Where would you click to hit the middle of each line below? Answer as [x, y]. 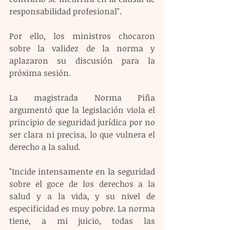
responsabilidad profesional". [65, 11]
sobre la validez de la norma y [82, 48]
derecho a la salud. [45, 147]
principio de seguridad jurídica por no [82, 122]
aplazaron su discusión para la [82, 60]
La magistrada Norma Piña [82, 97]
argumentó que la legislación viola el [82, 110]
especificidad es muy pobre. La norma [82, 208]
